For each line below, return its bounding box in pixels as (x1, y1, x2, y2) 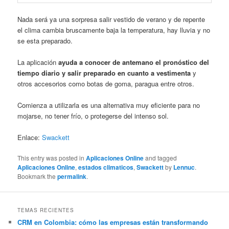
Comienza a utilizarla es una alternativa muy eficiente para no (17, 100, 200, 110)
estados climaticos (78, 163, 134, 172)
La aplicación (17, 57, 59, 67)
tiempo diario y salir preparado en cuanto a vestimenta (17, 67, 191, 78)
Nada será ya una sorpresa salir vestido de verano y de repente (17, 14, 205, 24)
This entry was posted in (17, 153, 86, 163)
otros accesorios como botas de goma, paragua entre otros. (17, 78, 195, 88)
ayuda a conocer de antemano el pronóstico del (58, 57, 210, 67)
